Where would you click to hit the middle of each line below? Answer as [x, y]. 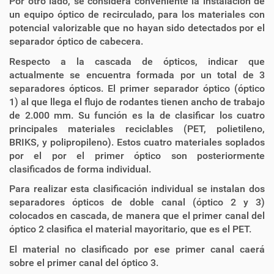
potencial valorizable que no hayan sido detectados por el [137, 28]
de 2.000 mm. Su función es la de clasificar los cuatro [137, 115]
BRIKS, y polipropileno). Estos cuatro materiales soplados [137, 142]
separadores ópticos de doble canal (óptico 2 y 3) [137, 202]
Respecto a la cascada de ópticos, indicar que [137, 61]
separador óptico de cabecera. [76, 41]
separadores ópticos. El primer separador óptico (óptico [137, 88]
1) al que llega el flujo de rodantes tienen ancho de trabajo [137, 102]
